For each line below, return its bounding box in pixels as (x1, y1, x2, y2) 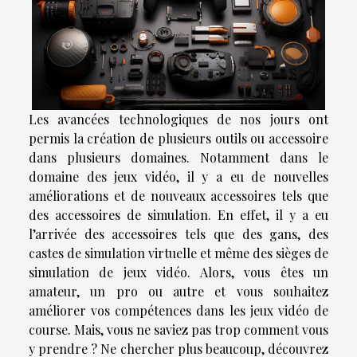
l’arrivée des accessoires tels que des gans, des (29, 225, 328, 242)
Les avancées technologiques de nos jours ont (29, 110, 328, 127)
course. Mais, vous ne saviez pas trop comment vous (29, 320, 328, 338)
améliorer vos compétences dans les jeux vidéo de (29, 301, 328, 319)
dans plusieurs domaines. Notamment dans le (29, 148, 328, 166)
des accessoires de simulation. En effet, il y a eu (29, 206, 328, 223)
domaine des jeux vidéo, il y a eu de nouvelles (29, 167, 328, 185)
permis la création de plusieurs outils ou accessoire (29, 129, 328, 147)
